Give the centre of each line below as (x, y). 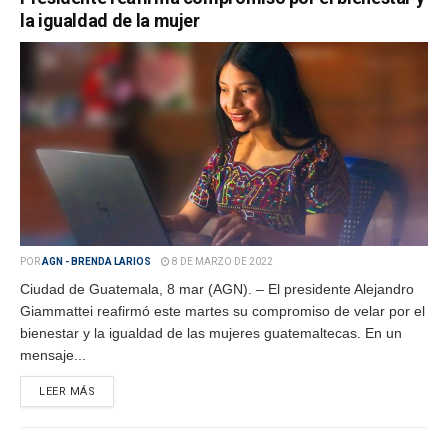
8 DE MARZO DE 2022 (221, 261)
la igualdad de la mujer (110, 20)
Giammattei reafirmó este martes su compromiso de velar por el (222, 311)
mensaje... (53, 355)
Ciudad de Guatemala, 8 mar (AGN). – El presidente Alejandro (217, 289)
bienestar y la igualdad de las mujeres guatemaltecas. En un (211, 333)
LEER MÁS (67, 391)
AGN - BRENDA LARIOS (96, 261)
